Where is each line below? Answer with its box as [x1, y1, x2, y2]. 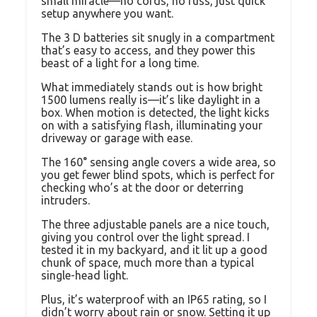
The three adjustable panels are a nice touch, [41, 217, 270, 231]
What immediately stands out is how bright [41, 80, 263, 93]
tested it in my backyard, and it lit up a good [41, 243, 267, 256]
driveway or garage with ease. [41, 131, 192, 144]
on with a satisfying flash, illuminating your [41, 118, 263, 132]
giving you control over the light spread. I [41, 230, 250, 243]
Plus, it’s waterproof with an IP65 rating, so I [41, 292, 267, 306]
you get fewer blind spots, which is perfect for [41, 168, 275, 181]
